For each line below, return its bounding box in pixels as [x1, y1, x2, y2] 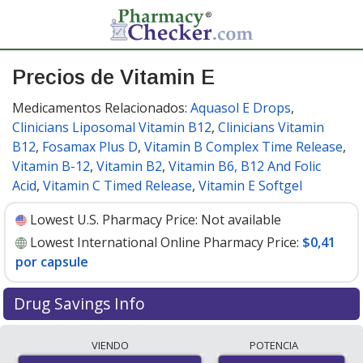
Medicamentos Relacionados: [12, 99, 190, 117]
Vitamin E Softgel [199, 177, 302, 194]
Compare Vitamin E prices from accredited [12, 326, 266, 344]
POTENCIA [250, 338, 301, 352]
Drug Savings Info [13, 293, 149, 314]
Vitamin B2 [96, 157, 162, 175]
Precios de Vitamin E [12, 66, 215, 88]
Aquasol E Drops [190, 99, 291, 117]
